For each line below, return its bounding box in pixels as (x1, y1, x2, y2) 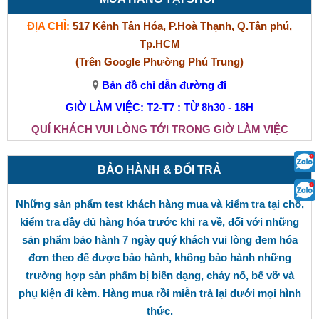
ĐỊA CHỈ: (27, 20, 73, 33)
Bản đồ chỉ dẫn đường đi (99, 79, 226, 92)
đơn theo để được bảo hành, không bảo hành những (28, 251, 291, 264)
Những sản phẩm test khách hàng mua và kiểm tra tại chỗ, (15, 198, 304, 211)
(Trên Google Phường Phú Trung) (75, 56, 244, 68)
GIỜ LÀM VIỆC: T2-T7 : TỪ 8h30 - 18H (66, 101, 253, 114)
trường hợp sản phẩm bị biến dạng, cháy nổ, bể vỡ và (25, 269, 294, 282)
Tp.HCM (139, 38, 180, 51)
